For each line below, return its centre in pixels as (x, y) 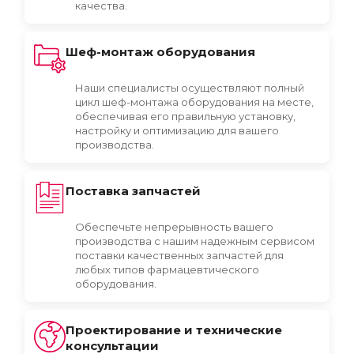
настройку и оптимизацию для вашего (177, 130)
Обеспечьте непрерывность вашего (174, 227)
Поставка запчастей (133, 191)
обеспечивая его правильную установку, (185, 116)
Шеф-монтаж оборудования (160, 52)
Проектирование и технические (174, 330)
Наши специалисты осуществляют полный (190, 88)
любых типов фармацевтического (167, 269)
